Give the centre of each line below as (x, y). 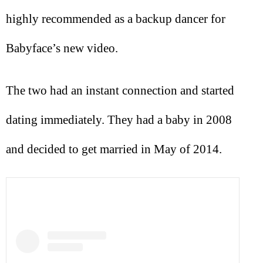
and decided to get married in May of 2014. (114, 149)
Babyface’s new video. (62, 48)
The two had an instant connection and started (120, 91)
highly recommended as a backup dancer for (116, 18)
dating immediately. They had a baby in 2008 (119, 120)
